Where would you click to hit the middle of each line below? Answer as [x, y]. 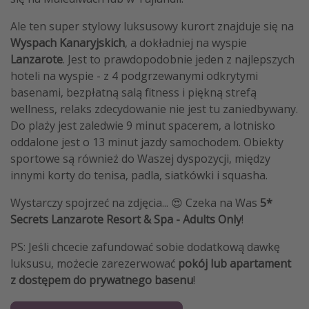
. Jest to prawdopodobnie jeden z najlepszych [179, 60]
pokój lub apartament [235, 264]
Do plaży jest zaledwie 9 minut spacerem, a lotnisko [143, 126]
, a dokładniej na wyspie [186, 43]
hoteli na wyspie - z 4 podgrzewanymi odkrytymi [134, 76]
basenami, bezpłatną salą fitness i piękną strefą [133, 93]
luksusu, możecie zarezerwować [94, 264]
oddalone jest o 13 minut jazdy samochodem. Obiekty [147, 142]
